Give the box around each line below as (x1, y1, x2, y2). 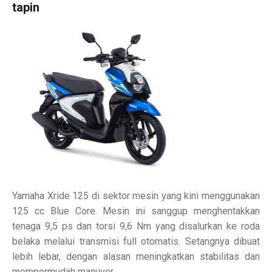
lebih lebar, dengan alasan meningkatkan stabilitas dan (12, 250, 260, 262)
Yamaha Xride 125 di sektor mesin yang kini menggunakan (12, 189, 260, 202)
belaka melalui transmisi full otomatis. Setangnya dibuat (12, 235, 260, 247)
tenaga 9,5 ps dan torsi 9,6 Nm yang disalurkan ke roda (12, 220, 260, 232)
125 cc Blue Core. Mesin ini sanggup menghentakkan (12, 205, 260, 217)
